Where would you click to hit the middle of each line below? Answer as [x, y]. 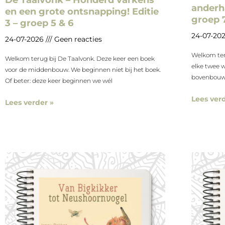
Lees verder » [29, 103]
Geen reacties [77, 39]
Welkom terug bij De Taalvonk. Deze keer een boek [80, 59]
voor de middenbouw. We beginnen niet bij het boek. [83, 70]
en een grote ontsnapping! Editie [82, 12]
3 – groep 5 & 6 [39, 23]
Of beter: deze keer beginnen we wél [59, 81]
